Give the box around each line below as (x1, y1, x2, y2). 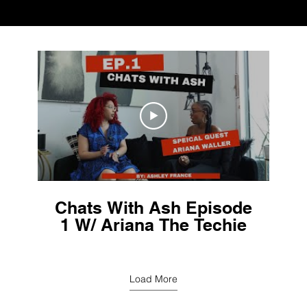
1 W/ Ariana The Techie (60, 214, 247, 235)
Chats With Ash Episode (54, 197, 252, 218)
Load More (130, 272, 177, 285)
